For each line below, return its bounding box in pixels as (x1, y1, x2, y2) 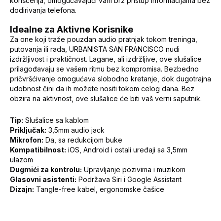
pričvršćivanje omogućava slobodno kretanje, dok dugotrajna (10, 74, 211, 83)
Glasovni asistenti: (10, 175, 76, 184)
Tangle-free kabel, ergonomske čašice (34, 184, 164, 193)
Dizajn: (10, 184, 34, 193)
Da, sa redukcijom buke (43, 135, 122, 144)
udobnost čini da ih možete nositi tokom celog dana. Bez (10, 84, 194, 93)
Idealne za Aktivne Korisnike (10, 24, 133, 35)
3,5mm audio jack (46, 125, 105, 134)
